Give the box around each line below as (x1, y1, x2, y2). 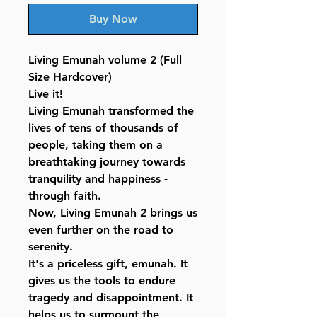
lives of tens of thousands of (28, 121, 178, 135)
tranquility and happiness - (28, 172, 168, 186)
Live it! (28, 87, 63, 101)
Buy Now (89, 12, 137, 26)
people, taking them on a (28, 138, 163, 152)
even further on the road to (28, 223, 173, 237)
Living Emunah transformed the (28, 104, 194, 118)
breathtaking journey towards (28, 155, 185, 169)
